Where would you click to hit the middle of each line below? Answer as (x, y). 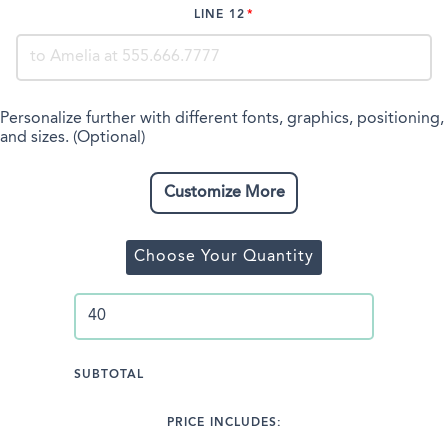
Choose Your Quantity (224, 256)
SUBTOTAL (109, 374)
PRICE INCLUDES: (224, 422)
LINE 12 (220, 14)
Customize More (224, 192)
